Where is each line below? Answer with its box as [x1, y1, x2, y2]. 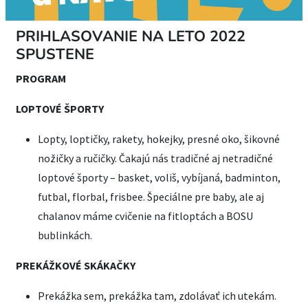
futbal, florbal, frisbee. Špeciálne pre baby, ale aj [38, 190, 264, 203]
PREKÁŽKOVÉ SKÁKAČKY [16, 258, 135, 272]
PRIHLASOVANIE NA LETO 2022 [16, 26, 245, 47]
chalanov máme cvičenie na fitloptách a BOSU [38, 209, 253, 223]
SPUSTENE [16, 44, 94, 65]
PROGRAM [16, 71, 66, 85]
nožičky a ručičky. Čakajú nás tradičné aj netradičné [38, 151, 273, 165]
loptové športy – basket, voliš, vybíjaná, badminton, [38, 170, 280, 184]
